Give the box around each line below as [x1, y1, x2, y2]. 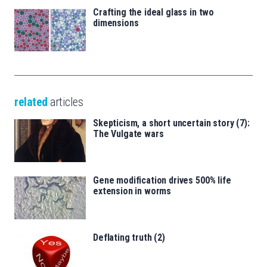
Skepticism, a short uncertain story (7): [93, 117, 250, 129]
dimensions [93, 17, 139, 29]
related [14, 95, 48, 110]
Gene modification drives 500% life [93, 175, 231, 187]
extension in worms [93, 185, 172, 197]
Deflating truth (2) [93, 232, 165, 244]
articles [47, 95, 83, 110]
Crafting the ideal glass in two [93, 7, 215, 18]
